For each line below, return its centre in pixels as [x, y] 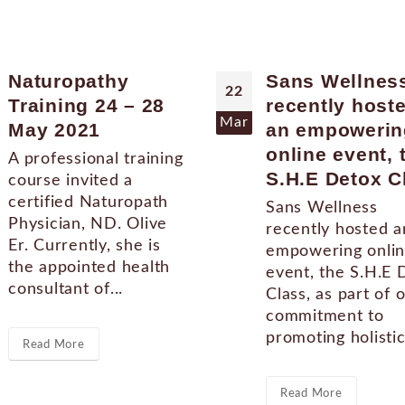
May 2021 [54, 130]
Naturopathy [69, 81]
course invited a [71, 181]
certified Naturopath [88, 202]
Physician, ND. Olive [88, 224]
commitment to [325, 316]
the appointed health [89, 268]
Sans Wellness [322, 208]
